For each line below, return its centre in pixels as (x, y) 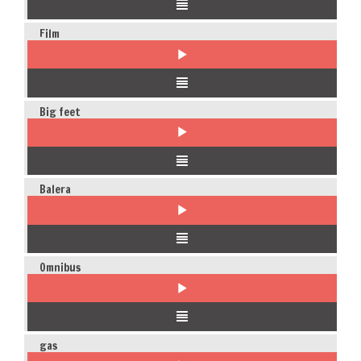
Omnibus (60, 267)
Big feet (60, 112)
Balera (55, 190)
